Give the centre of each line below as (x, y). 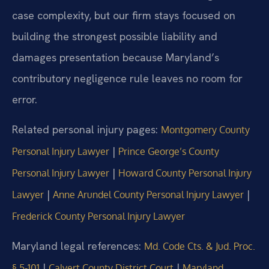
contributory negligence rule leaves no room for (127, 79)
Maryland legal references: (77, 246)
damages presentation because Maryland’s (116, 58)
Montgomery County (205, 129)
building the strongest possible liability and (115, 37)
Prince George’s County (169, 151)
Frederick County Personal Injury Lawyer (98, 216)
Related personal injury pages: (85, 129)
